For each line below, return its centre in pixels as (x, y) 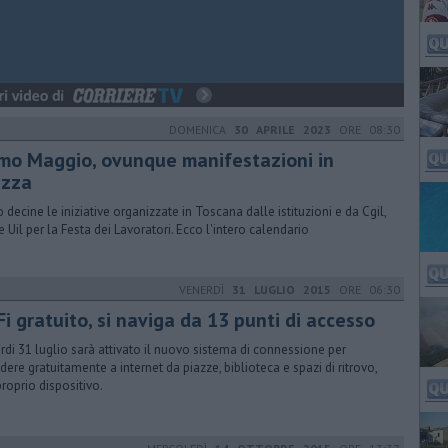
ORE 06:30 (365, 289)
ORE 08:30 (365, 129)
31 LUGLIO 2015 (281, 289)
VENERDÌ (205, 289)
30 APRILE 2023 (282, 129)
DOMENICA (201, 129)
